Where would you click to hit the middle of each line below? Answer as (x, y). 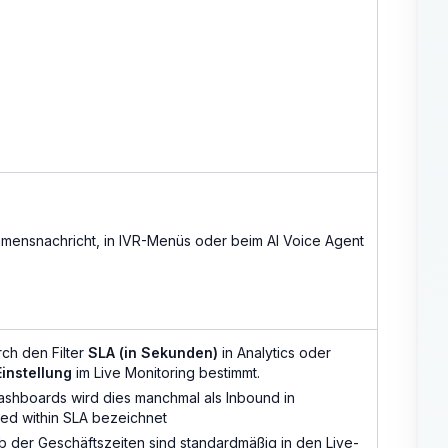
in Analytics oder (274, 353)
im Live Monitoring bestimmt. (166, 373)
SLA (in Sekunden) (153, 353)
